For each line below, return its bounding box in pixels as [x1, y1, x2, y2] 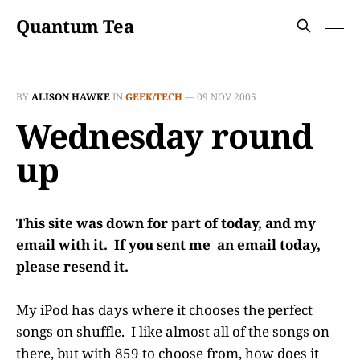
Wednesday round [16, 112, 313, 158]
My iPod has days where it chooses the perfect [16, 301, 313, 320]
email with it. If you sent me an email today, [16, 235, 321, 254]
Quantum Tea [16, 14, 134, 38]
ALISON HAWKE [31, 90, 110, 104]
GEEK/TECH [125, 90, 182, 104]
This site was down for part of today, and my [16, 214, 316, 232]
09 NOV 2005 [197, 90, 256, 104]
